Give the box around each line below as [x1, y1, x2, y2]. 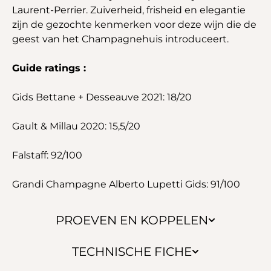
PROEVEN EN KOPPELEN [56, 212, 208, 227]
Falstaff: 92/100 [12, 149, 82, 161]
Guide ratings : [12, 62, 86, 74]
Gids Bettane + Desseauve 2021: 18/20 [12, 91, 192, 103]
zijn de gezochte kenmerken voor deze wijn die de [12, 18, 256, 30]
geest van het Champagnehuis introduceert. [12, 33, 229, 45]
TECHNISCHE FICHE [72, 244, 192, 259]
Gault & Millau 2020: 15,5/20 [12, 120, 140, 132]
